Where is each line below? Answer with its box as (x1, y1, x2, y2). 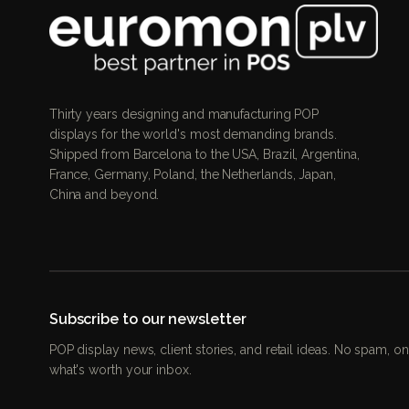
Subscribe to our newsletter (48, 310, 246, 329)
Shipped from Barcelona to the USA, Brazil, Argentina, (48, 147, 360, 163)
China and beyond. (48, 187, 160, 203)
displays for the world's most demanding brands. (48, 127, 337, 142)
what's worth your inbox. (48, 362, 192, 378)
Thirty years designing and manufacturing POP (48, 107, 320, 122)
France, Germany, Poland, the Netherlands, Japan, (48, 167, 336, 183)
